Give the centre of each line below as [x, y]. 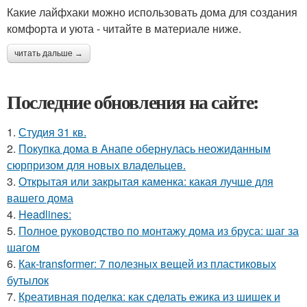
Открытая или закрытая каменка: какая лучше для [146, 181]
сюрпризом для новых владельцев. [96, 165]
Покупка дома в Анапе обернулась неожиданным [145, 148]
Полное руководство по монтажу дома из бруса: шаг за [159, 231]
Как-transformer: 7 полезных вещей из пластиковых [147, 263]
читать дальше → [49, 53]
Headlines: [45, 214]
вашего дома [40, 198]
